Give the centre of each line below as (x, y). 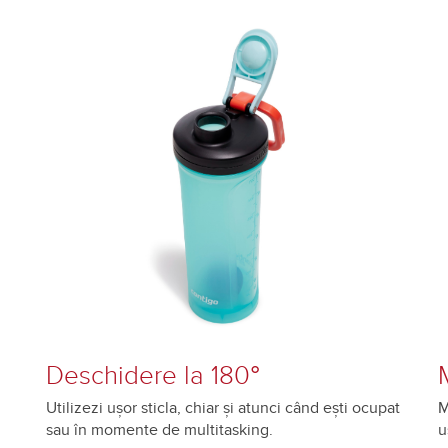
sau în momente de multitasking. (163, 430)
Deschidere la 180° (153, 376)
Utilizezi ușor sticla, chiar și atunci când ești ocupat (223, 408)
